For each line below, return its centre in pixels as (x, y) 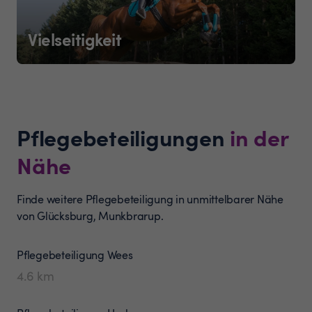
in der (259, 136)
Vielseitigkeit (75, 39)
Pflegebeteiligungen (123, 136)
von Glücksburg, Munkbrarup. (90, 216)
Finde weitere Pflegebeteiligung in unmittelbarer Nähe (150, 199)
